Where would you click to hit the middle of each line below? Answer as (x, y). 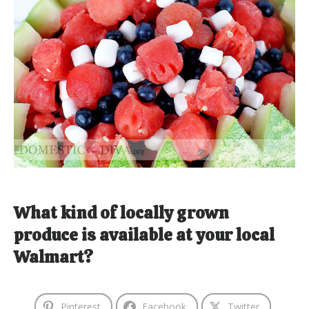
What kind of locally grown (121, 212)
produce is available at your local (144, 235)
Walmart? (53, 257)
